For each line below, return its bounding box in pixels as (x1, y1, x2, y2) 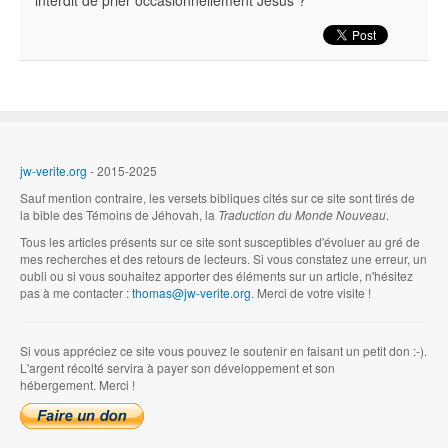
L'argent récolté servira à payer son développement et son (20, 359, 335, 376)
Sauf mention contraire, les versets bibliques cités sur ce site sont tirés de (20, 189, 415, 206)
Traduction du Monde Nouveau (218, 206, 386, 223)
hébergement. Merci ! (20, 376, 135, 393)
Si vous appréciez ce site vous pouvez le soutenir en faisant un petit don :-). (20, 342, 427, 359)
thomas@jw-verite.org (132, 284, 251, 301)
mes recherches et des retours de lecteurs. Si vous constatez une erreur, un (20, 250, 427, 267)
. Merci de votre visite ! (251, 284, 371, 301)
